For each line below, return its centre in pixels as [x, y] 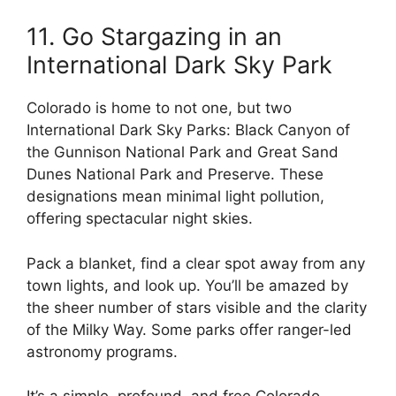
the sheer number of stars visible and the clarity [197, 307]
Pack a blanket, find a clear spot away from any [196, 263]
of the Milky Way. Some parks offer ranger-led [189, 329]
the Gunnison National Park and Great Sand [183, 152]
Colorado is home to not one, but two [159, 108]
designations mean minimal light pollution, [175, 197]
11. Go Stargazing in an [154, 37]
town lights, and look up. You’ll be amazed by [187, 285]
